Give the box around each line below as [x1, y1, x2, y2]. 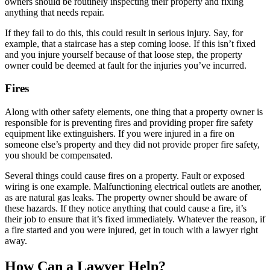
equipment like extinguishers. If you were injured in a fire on [5, 128, 234, 139]
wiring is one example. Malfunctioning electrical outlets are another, [5, 181, 262, 192]
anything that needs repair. [5, 7, 104, 17]
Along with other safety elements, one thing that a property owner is [5, 107, 263, 118]
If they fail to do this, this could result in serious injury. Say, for [5, 27, 243, 38]
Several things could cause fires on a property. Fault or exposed [5, 171, 245, 181]
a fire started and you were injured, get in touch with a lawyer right [5, 225, 258, 236]
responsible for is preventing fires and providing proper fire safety [5, 118, 253, 128]
